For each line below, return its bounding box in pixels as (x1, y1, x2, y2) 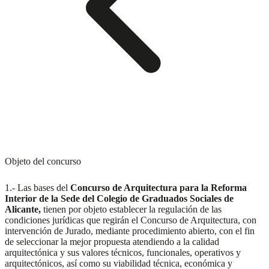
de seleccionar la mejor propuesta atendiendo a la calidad (5, 237, 219, 247)
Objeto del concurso (5, 156, 81, 166)
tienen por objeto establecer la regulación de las (43, 204, 222, 215)
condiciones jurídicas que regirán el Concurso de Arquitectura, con (5, 215, 256, 226)
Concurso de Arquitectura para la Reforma (70, 183, 247, 193)
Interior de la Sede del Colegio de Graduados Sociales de (5, 193, 234, 204)
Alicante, (5, 204, 43, 215)
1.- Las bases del (5, 183, 70, 193)
